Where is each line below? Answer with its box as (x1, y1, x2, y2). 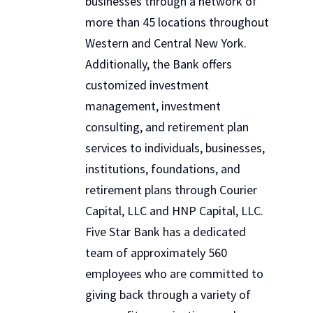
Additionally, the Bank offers (85, 56, 232, 72)
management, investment (85, 98, 221, 114)
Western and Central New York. (85, 35, 247, 51)
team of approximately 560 (85, 245, 227, 261)
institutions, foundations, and (85, 161, 240, 177)
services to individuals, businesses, (85, 140, 265, 156)
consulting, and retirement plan (85, 119, 249, 135)
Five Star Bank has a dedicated (85, 224, 246, 240)
